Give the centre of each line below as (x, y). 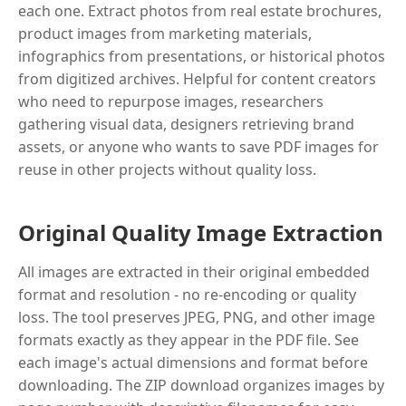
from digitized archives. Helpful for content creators (197, 79)
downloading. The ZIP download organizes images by (201, 385)
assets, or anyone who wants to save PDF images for (198, 147)
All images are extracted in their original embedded (194, 272)
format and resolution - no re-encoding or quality (187, 295)
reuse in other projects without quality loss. (167, 169)
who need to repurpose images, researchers (171, 101)
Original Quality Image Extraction (201, 232)
